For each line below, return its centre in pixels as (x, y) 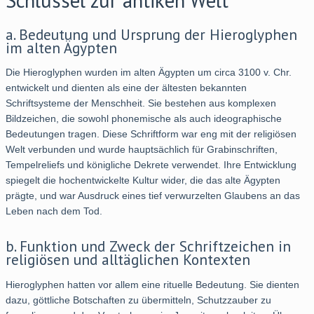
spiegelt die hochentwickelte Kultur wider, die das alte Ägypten (143, 180)
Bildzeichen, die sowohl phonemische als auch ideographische (144, 119)
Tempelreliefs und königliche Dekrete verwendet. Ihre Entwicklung (151, 165)
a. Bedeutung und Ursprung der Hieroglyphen (151, 34)
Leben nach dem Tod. (54, 211)
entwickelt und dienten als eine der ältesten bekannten (126, 88)
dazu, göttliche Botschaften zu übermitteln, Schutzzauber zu (138, 300)
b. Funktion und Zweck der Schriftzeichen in (148, 246)
